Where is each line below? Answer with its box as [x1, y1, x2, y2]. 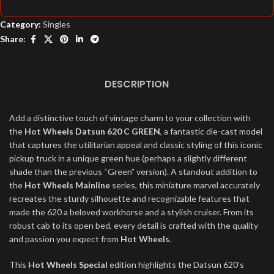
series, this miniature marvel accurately [110, 179, 260, 190]
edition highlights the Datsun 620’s [108, 259, 244, 270]
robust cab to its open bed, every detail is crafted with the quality [9, 220, 258, 231]
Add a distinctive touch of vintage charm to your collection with [9, 112, 251, 123]
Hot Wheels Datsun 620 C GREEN [24, 125, 160, 136]
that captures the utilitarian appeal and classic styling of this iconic [9, 139, 262, 150]
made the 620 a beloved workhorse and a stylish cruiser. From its [9, 206, 254, 217]
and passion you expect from [9, 233, 120, 244]
